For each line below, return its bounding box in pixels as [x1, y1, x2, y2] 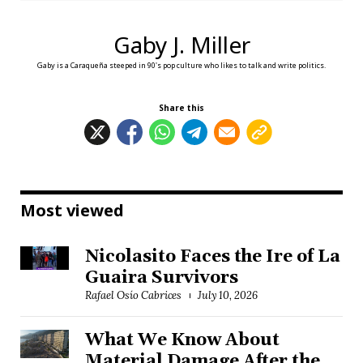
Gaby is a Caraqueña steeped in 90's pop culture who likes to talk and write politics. [37, 59, 326, 70]
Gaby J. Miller [113, 29, 250, 61]
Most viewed [20, 199, 124, 221]
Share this [159, 101, 204, 113]
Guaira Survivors [85, 267, 238, 288]
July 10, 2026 [197, 288, 258, 302]
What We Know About [85, 329, 280, 351]
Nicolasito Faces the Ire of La [85, 246, 341, 267]
